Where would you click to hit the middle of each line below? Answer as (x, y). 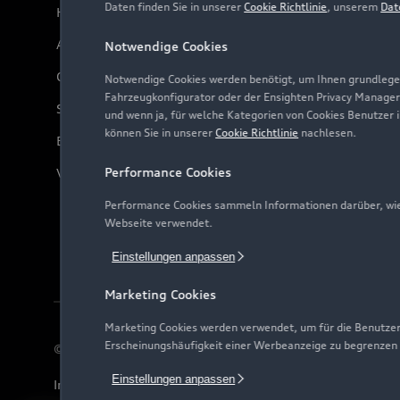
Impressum (88, 385)
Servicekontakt (102, 109)
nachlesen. (328, 133)
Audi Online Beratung (123, 45)
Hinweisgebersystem (287, 385)
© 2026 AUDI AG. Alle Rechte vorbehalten (183, 349)
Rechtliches (173, 385)
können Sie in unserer (160, 133)
